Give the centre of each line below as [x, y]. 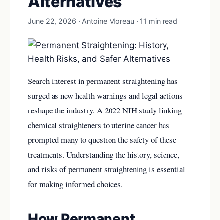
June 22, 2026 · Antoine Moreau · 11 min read [103, 21]
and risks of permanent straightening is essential [107, 169]
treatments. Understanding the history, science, [104, 154]
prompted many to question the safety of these [102, 140]
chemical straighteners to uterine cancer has [99, 125]
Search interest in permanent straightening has [103, 81]
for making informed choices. [75, 184]
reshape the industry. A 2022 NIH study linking [105, 110]
